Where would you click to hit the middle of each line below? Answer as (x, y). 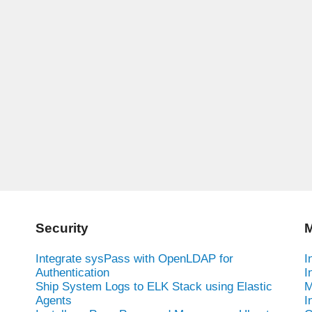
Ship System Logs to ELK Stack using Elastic (154, 286)
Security (62, 228)
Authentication (72, 272)
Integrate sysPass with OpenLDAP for (134, 258)
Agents (53, 300)
